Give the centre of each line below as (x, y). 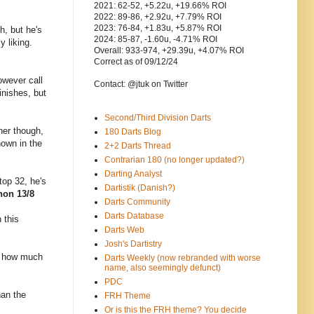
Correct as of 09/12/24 (136, 62)
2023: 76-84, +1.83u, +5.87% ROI (158, 28)
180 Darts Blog (133, 132)
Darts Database (134, 216)
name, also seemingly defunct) (163, 268)
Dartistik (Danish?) (140, 188)
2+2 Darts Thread (138, 146)
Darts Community (137, 202)
